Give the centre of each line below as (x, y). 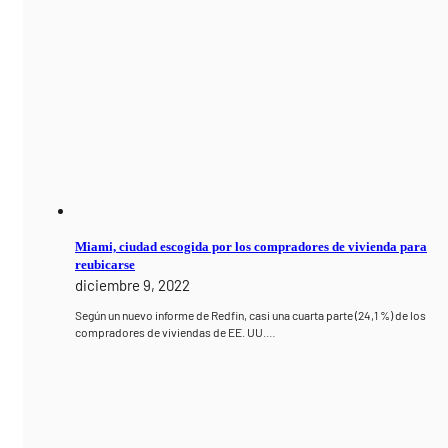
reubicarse (105, 264)
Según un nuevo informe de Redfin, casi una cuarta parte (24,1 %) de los (251, 314)
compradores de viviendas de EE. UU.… (176, 331)
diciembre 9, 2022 (133, 284)
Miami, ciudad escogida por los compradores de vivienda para (251, 246)
